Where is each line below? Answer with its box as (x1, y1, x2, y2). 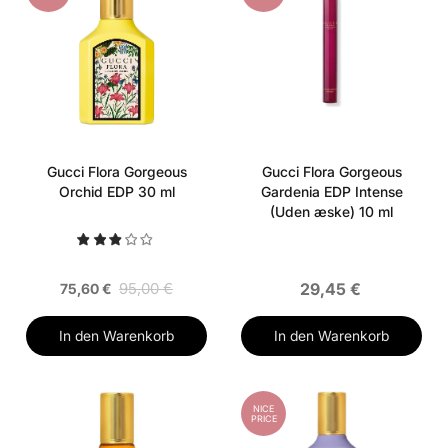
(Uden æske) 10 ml (270, 203, 393, 221)
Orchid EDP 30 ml (58, 183, 175, 201)
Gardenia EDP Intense (260, 183, 403, 201)
